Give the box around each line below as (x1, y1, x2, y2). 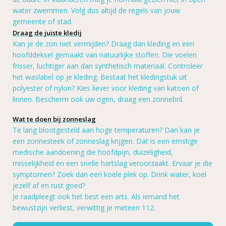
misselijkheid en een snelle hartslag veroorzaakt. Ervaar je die (13, 158, 212, 168)
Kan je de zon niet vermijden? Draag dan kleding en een (13, 39, 194, 49)
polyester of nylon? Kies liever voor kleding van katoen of (13, 83, 199, 93)
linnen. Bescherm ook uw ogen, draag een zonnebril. (13, 94, 186, 104)
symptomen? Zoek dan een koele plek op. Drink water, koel (13, 169, 206, 180)
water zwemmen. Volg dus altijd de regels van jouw (13, 6, 180, 16)
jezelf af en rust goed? (13, 181, 87, 191)
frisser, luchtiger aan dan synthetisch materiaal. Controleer (13, 61, 203, 71)
